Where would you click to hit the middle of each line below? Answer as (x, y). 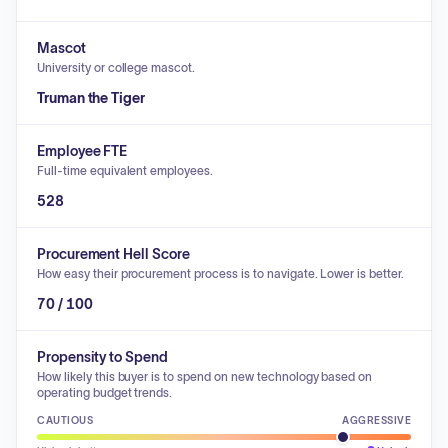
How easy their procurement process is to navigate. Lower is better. (220, 273)
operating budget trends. (105, 392)
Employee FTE (82, 151)
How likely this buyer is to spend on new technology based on (205, 376)
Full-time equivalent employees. (125, 170)
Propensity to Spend (102, 357)
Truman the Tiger (91, 98)
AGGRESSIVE (376, 420)
